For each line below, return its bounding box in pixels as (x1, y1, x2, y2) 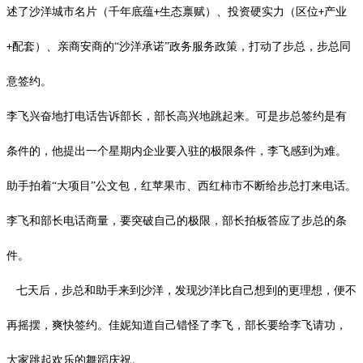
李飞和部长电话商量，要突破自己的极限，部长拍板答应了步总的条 (6, 214, 347, 227)
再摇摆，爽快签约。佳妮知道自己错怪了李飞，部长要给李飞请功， (6, 318, 347, 331)
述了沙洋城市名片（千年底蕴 (6, 5, 154, 18)
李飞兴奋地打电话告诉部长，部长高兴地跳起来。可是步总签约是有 (6, 109, 347, 122)
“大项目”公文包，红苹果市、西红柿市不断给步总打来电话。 (52, 179, 357, 192)
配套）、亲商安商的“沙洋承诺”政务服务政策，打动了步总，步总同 (12, 40, 351, 53)
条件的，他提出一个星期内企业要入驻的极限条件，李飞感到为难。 (6, 144, 347, 157)
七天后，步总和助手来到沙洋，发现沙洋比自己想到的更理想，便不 (6, 284, 357, 297)
